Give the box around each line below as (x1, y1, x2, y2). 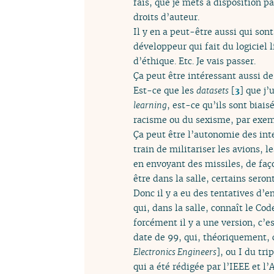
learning (133, 98, 167, 111)
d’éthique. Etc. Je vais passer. (133, 54, 256, 67)
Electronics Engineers (133, 245, 217, 257)
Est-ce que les (133, 84, 196, 96)
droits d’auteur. (133, 10, 199, 23)
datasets (196, 84, 229, 96)
